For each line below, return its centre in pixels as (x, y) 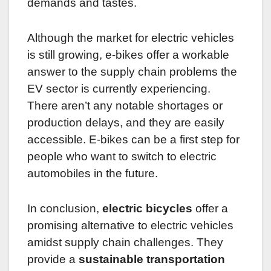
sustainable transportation (152, 260)
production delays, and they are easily (126, 123)
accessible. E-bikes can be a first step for (133, 140)
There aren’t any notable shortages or (125, 106)
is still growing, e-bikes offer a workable (128, 55)
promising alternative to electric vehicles (130, 226)
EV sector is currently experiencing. (119, 89)
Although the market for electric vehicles (131, 38)
